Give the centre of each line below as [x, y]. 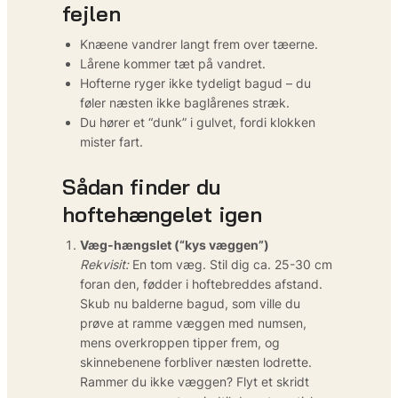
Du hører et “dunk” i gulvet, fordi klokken [198, 122]
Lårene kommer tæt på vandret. [173, 63]
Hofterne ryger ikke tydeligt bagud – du [195, 83]
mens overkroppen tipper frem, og [180, 342]
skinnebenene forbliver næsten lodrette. [196, 362]
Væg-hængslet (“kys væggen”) [175, 244]
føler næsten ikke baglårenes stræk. [185, 102]
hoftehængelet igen [162, 214]
